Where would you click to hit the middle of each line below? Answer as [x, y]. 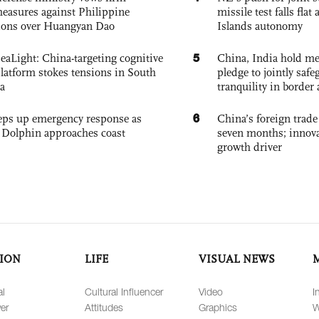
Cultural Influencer [124, 292]
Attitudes [104, 308]
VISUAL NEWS [237, 259]
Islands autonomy [260, 26]
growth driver [250, 147]
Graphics [218, 308]
